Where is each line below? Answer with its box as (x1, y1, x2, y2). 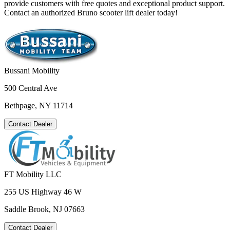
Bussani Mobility (4, 66, 60, 75)
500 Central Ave (4, 83, 57, 92)
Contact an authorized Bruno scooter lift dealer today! (4, 8, 178, 17)
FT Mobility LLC (4, 169, 62, 179)
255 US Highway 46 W (4, 187, 82, 196)
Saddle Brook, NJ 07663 (4, 204, 85, 214)
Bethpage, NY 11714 (4, 101, 73, 110)
